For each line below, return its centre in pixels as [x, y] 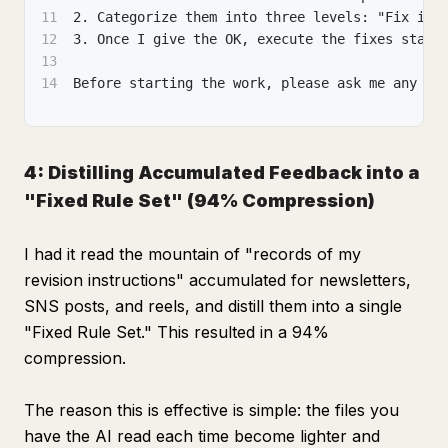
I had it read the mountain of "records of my [192, 254]
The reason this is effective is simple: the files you [211, 410]
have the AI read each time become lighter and [202, 436]
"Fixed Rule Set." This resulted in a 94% [176, 332]
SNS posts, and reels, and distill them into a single [213, 306]
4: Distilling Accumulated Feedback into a [222, 172]
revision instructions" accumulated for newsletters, [217, 280]
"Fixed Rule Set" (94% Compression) [199, 200]
